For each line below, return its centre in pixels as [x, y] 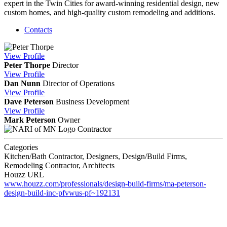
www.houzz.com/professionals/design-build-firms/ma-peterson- [105, 183]
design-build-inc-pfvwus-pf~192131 [62, 193]
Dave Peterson [29, 101]
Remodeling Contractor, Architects [59, 165]
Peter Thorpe [27, 65]
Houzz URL [24, 174]
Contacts [38, 29]
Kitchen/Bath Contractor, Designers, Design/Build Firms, [96, 156]
